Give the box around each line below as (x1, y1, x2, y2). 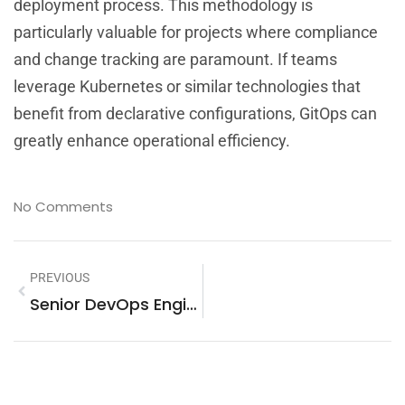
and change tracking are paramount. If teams (14, 50, 337, 70)
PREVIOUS (30, 270, 89, 286)
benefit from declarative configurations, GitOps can (14, 104, 377, 124)
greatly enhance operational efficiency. (14, 131, 290, 151)
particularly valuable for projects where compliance (14, 23, 378, 42)
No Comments (14, 197, 113, 217)
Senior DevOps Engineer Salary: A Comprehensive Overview (186, 293, 197, 316)
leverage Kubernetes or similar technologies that (14, 77, 361, 97)
